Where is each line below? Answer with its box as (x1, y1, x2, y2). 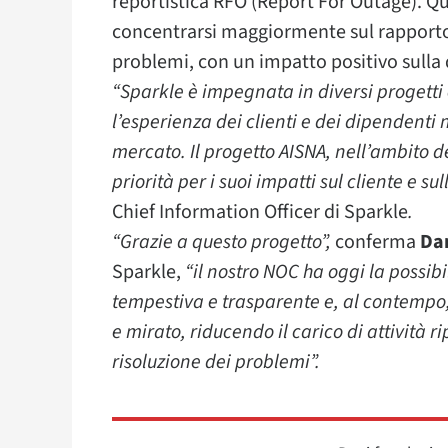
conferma (335, 227, 420, 256)
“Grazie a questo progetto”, (112, 227, 335, 256)
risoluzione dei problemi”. (112, 347, 320, 376)
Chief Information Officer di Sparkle (112, 197, 408, 226)
